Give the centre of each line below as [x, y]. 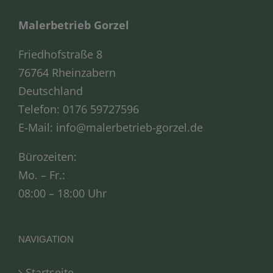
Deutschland [51, 90]
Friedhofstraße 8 [60, 54]
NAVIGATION [46, 239]
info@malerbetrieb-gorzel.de [129, 127]
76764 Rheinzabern [67, 72]
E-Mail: [37, 127]
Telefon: [41, 109]
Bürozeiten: [48, 156]
